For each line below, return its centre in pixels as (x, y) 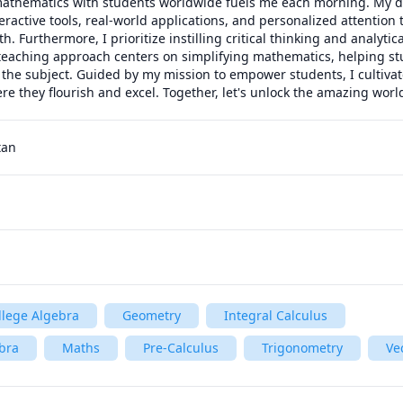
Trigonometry (302, 348)
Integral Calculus (276, 315)
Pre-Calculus (181, 348)
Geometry (152, 315)
